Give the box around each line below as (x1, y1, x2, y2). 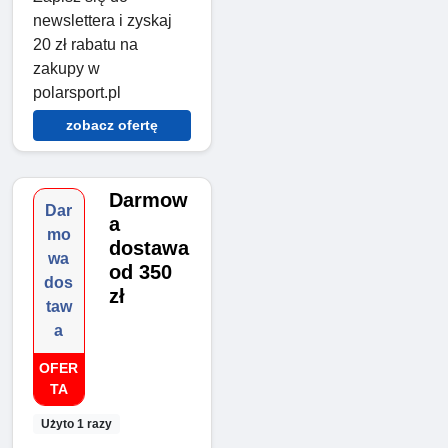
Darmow (108, 188, 188, 211)
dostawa (108, 236, 189, 259)
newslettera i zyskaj (33, 11, 172, 29)
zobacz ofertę (66, 116, 158, 133)
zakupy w (33, 59, 100, 77)
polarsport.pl (33, 83, 121, 101)
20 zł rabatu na (33, 35, 138, 53)
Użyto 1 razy (40, 416, 112, 431)
